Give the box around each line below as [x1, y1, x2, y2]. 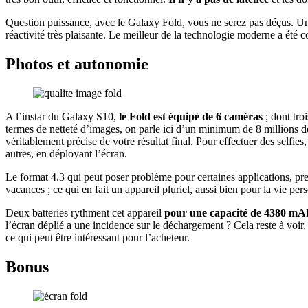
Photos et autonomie [5, 55, 148, 74]
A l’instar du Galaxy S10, [5, 111, 119, 123]
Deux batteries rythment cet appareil [5, 207, 164, 219]
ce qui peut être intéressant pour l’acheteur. [5, 232, 190, 244]
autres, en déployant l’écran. [5, 148, 127, 160]
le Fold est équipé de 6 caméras [119, 111, 263, 123]
